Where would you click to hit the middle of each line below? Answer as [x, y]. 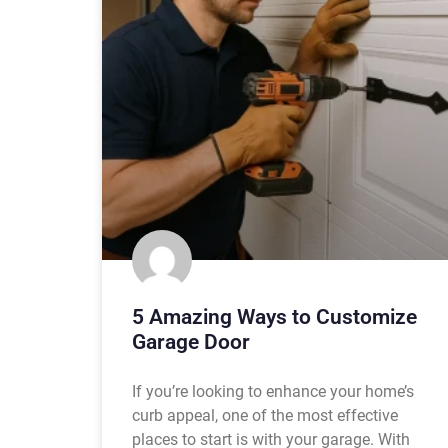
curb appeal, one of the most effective [265, 416]
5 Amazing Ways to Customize [274, 317]
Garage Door [191, 342]
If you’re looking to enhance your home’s [273, 392]
